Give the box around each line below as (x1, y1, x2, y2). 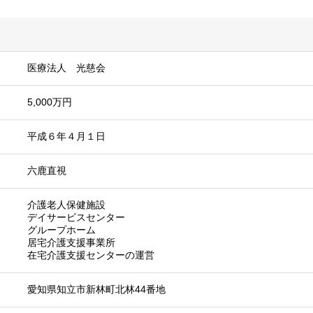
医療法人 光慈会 (27, 62, 105, 74)
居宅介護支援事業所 (27, 237, 115, 249)
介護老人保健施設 (27, 199, 105, 211)
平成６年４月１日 (27, 131, 105, 143)
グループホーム (27, 224, 96, 236)
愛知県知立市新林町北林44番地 (27, 284, 166, 296)
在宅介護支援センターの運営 (27, 249, 154, 261)
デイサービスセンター (27, 212, 125, 224)
